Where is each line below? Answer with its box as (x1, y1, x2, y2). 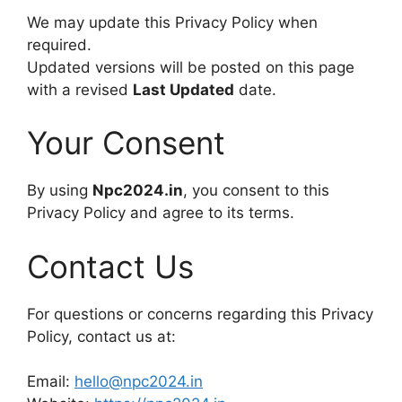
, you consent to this (183, 181, 329, 199)
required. (27, 35, 92, 54)
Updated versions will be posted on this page (27, 57, 354, 76)
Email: (27, 372, 74, 390)
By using (27, 181, 92, 199)
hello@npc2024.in (74, 372, 203, 390)
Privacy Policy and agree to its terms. (27, 204, 294, 222)
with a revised (27, 80, 133, 99)
